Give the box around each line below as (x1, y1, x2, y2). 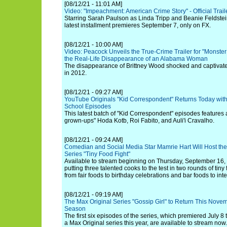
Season (64, 205, 86, 212)
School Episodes (64, 103, 111, 110)
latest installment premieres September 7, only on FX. (64, 22, 211, 29)
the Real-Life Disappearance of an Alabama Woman (64, 55, 208, 62)
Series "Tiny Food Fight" (64, 150, 130, 158)
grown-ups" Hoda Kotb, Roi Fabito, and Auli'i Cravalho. (64, 117, 214, 124)
